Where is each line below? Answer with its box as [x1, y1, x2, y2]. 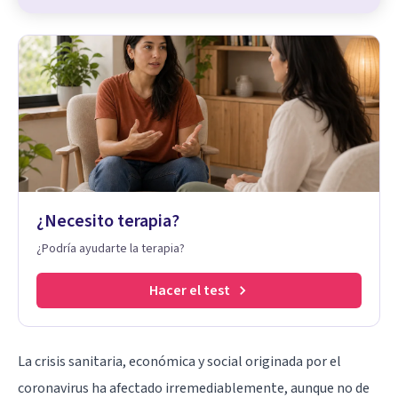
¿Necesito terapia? [36, 208, 179, 234]
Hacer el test [148, 280, 230, 300]
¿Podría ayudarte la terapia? [36, 239, 185, 258]
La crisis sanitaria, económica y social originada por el [18, 351, 341, 371]
